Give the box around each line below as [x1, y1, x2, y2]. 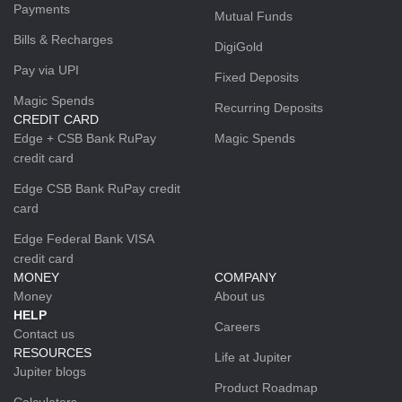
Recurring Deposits [214, 100, 323, 115]
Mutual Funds [214, 8, 293, 23]
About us [214, 288, 265, 303]
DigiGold [214, 39, 263, 54]
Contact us [13, 326, 74, 341]
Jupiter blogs [13, 363, 86, 379]
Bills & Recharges [13, 31, 113, 47]
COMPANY [214, 269, 276, 284]
